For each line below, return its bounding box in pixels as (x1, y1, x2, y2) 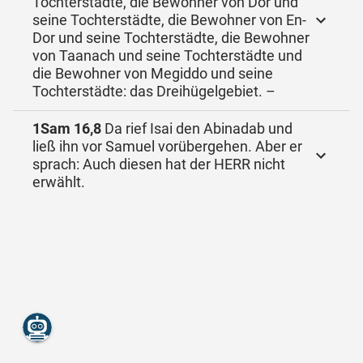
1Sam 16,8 (32, 120, 101, 137)
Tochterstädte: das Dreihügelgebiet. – (32, 83, 275, 100)
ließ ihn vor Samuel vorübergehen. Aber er (32, 138, 302, 155)
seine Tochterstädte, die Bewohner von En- (32, 11, 306, 28)
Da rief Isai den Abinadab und (101, 120, 293, 137)
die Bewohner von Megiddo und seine (32, 65, 273, 82)
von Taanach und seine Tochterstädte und (32, 47, 302, 64)
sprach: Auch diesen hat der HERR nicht (32, 156, 285, 173)
